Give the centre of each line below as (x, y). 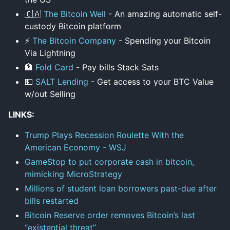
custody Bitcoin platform (73, 26)
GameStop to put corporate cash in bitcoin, (109, 161)
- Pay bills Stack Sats (116, 67)
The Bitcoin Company (74, 40)
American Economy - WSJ (75, 147)
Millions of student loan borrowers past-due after (121, 188)
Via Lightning (50, 53)
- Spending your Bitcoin (163, 40)
